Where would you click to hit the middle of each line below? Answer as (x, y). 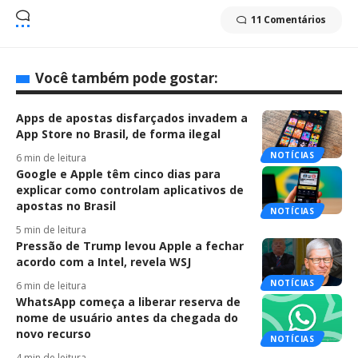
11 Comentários (288, 20)
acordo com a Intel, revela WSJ (103, 262)
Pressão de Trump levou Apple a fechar (130, 246)
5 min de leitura (51, 230)
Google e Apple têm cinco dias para (118, 174)
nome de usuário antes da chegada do (127, 318)
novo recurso (54, 334)
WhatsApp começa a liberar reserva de (128, 302)
